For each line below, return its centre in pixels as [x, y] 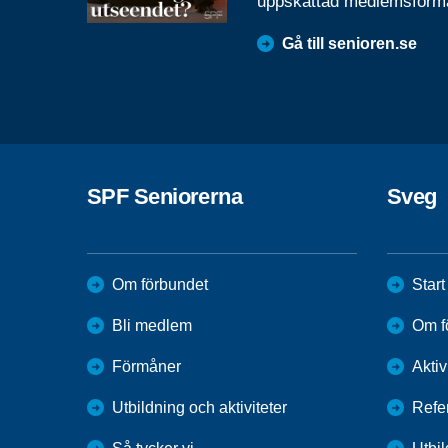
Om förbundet [160, 284]
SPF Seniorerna [165, 196]
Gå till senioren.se [349, 43]
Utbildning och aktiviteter [199, 407]
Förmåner [146, 366]
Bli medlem [152, 325]
